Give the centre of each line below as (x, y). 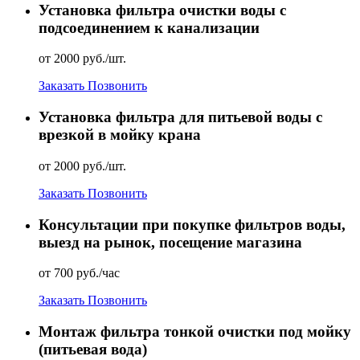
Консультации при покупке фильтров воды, (192, 224)
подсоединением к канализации (149, 27)
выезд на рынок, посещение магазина (170, 242)
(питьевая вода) (93, 349)
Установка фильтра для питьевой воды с (180, 117)
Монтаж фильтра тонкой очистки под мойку (195, 331)
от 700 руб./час (79, 273)
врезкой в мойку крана (120, 135)
